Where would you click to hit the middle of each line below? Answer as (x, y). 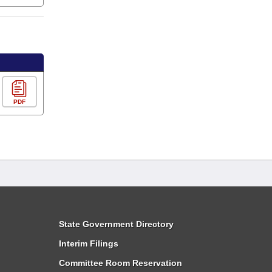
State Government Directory (116, 224)
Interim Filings (89, 243)
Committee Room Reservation (121, 263)
